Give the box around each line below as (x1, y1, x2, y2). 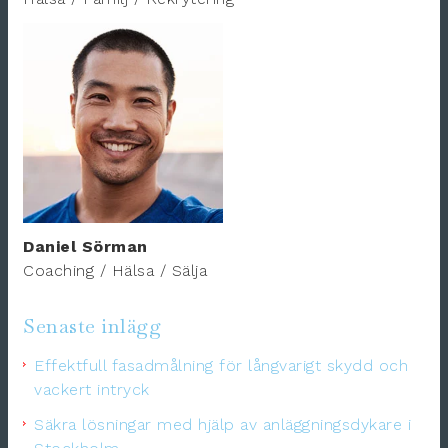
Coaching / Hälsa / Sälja (23, 261, 207, 281)
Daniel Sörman (23, 237, 148, 257)
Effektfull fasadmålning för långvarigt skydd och (34, 356, 408, 376)
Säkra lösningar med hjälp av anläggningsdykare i (34, 415, 411, 435)
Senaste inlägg (23, 313, 161, 340)
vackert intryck (34, 380, 150, 400)
